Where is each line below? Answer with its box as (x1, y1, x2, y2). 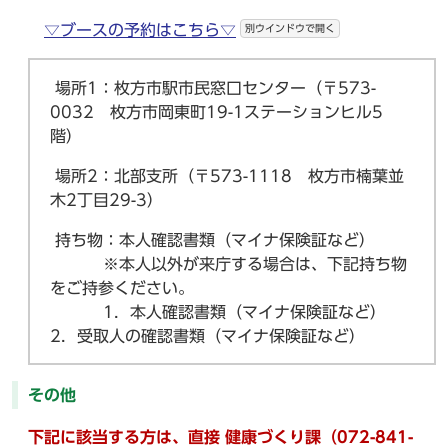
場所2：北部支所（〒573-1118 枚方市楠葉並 (50, 168, 404, 185)
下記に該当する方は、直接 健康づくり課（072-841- (28, 429, 413, 446)
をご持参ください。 (50, 280, 194, 297)
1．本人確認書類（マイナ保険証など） (50, 304, 402, 321)
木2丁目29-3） (50, 192, 163, 209)
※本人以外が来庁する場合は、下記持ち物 (50, 256, 407, 273)
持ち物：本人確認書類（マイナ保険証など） (50, 232, 375, 249)
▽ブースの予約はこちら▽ (44, 22, 236, 39)
